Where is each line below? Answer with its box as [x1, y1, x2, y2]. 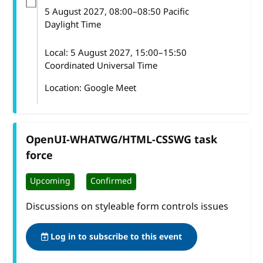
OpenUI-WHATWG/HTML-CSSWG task [26, 131, 218, 147]
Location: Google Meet [44, 81, 136, 95]
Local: [44, 46, 70, 59]
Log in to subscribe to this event [48, 230, 183, 243]
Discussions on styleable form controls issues [26, 199, 229, 214]
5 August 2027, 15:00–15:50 [70, 46, 187, 59]
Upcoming [30, 175, 71, 188]
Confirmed [90, 175, 133, 188]
